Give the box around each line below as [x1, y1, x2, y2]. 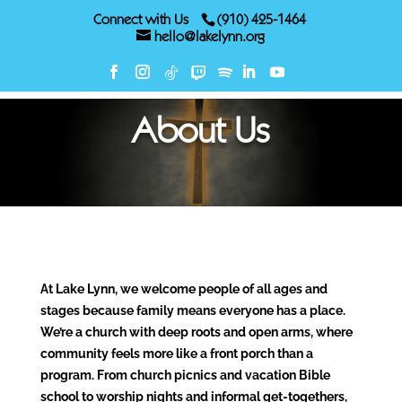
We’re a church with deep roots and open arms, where [39, 325, 353, 339]
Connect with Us [92, 13, 188, 28]
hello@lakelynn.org [154, 31, 266, 45]
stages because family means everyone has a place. [39, 303, 345, 318]
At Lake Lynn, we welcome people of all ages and [39, 282, 328, 296]
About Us [131, 117, 270, 153]
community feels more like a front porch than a [39, 346, 313, 361]
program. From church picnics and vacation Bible [39, 368, 330, 382]
